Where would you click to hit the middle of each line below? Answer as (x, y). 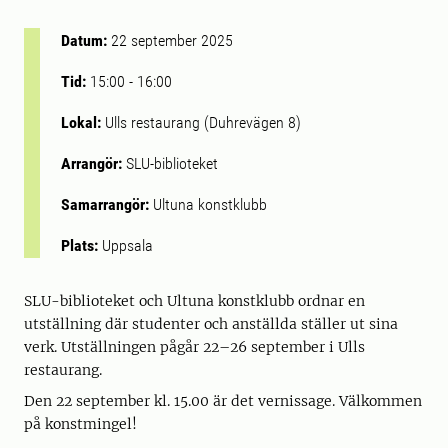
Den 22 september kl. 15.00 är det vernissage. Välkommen (223, 401)
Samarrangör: (107, 204)
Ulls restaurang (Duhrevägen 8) (203, 122)
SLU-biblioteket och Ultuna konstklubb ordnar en (194, 301)
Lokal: (83, 122)
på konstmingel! (80, 424)
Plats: (81, 245)
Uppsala (127, 245)
